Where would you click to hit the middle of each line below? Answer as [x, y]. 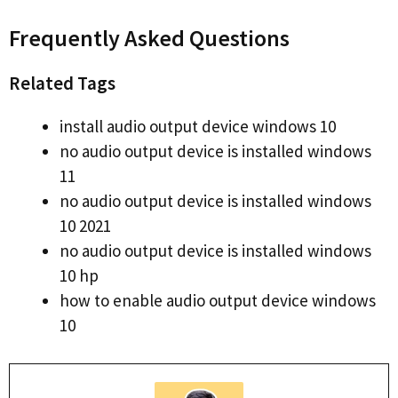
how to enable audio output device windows [218, 301]
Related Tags [62, 84]
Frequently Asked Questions [149, 38]
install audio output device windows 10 [198, 127]
